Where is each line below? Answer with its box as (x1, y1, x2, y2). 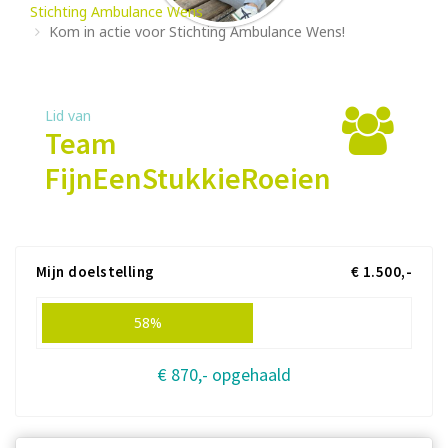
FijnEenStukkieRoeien (45, 159, 331, 197)
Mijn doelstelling (36, 262, 155, 281)
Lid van (45, 106, 91, 125)
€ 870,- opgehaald (157, 363, 291, 386)
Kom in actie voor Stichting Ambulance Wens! (49, 22, 345, 41)
